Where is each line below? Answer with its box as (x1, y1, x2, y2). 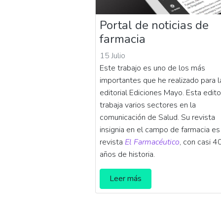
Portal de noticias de (100, 17, 209, 33)
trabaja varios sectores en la (100, 99, 196, 110)
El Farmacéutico (125, 136, 180, 147)
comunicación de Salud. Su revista (100, 111, 216, 123)
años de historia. (100, 148, 155, 160)
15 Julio (100, 50, 126, 61)
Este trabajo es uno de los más (100, 62, 206, 74)
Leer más (110, 173, 142, 184)
